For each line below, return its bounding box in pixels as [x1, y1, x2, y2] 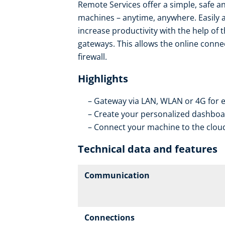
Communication [84, 170, 150, 181]
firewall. [78, 51, 107, 63]
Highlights [78, 72, 128, 86]
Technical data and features [78, 142, 217, 156]
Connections [84, 212, 135, 223]
